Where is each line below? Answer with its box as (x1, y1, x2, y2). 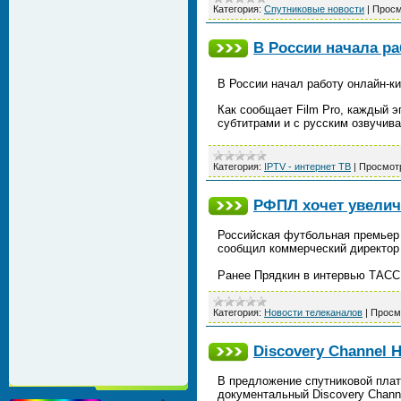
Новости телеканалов (264, 307, 363, 318)
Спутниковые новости (264, 4, 364, 14)
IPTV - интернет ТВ (264, 161, 351, 172)
